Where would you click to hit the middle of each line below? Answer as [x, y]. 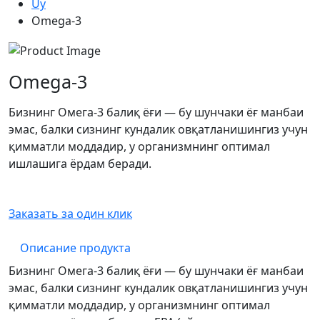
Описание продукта [75, 248]
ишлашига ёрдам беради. [80, 164]
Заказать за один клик [70, 214]
